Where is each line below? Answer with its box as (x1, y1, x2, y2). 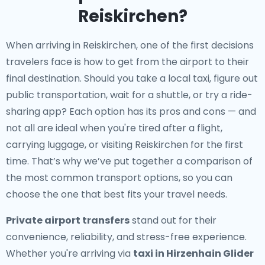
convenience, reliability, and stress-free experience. (6, 230, 247, 244)
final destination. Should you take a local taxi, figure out (6, 72, 258, 85)
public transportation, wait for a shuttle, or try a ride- (6, 88, 253, 102)
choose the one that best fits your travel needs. (6, 188, 227, 201)
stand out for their (130, 214, 216, 227)
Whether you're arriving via (6, 247, 133, 260)
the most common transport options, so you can (6, 171, 232, 185)
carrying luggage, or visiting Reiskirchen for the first (6, 138, 243, 151)
